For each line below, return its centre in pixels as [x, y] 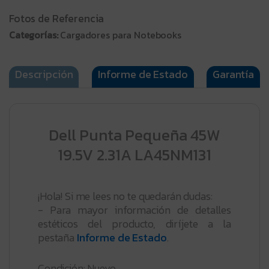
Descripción [44, 74]
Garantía [233, 74]
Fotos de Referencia [57, 19]
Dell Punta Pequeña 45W [134, 135]
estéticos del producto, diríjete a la [134, 223]
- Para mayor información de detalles [134, 210]
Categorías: [35, 35]
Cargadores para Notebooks [121, 35]
